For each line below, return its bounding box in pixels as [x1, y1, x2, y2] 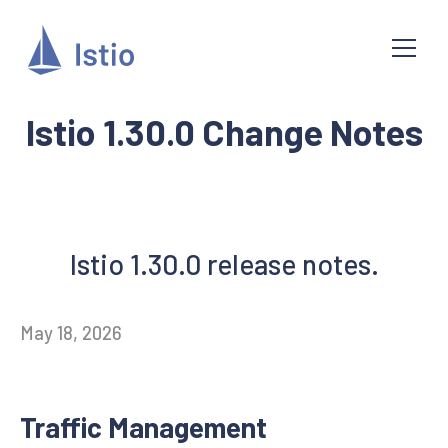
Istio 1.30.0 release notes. [69, 247, 379, 281]
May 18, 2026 [20, 322, 122, 344]
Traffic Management [20, 410, 267, 444]
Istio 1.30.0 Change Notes [25, 110, 423, 153]
